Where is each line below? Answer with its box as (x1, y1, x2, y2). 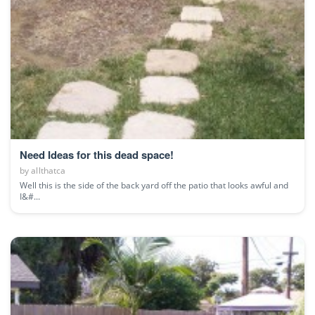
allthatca (31, 165, 66, 176)
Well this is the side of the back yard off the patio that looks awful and (20, 179, 288, 191)
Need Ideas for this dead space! (20, 146, 174, 162)
